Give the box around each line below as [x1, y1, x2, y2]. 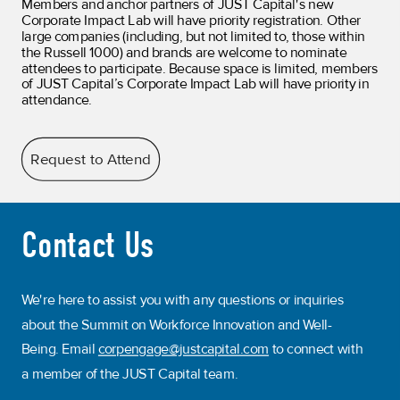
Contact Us [21, 222, 154, 267]
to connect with [269, 341, 363, 359]
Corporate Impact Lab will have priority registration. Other [21, 12, 361, 29]
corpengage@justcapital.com [97, 341, 270, 359]
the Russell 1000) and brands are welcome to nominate [21, 44, 347, 62]
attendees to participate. [21, 60, 169, 78]
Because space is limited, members [168, 60, 378, 78]
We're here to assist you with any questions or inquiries [21, 292, 344, 310]
